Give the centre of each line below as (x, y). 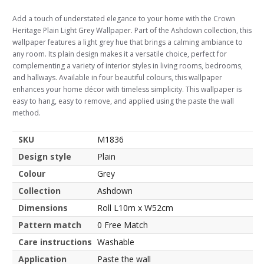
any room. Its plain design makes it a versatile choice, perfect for (120, 54)
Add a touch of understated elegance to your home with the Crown (124, 18)
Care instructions (55, 242)
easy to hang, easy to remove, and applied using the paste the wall (123, 101)
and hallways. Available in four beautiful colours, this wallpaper (117, 77)
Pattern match (50, 225)
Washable (116, 242)
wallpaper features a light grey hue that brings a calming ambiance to (128, 42)
